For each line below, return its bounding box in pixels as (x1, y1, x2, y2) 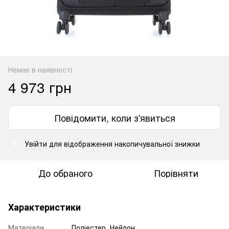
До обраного (38, 166, 93, 179)
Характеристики (8, 200, 81, 214)
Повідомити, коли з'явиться (54, 110, 175, 124)
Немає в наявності (8, 64, 72, 75)
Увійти (25, 138, 47, 149)
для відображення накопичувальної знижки (47, 138, 200, 149)
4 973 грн (8, 76, 72, 97)
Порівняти (153, 166, 198, 179)
